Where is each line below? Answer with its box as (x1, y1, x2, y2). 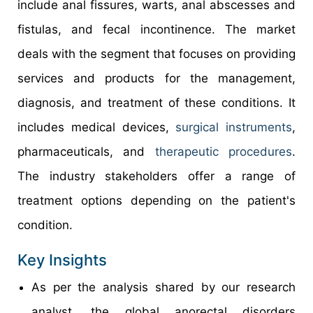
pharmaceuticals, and (17, 144, 155, 159)
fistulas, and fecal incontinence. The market (17, 22, 296, 36)
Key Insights (17, 250, 107, 269)
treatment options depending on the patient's (17, 193, 296, 208)
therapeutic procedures (154, 144, 293, 159)
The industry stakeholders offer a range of (17, 168, 296, 183)
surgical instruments (175, 119, 292, 134)
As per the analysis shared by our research (31, 279, 296, 294)
